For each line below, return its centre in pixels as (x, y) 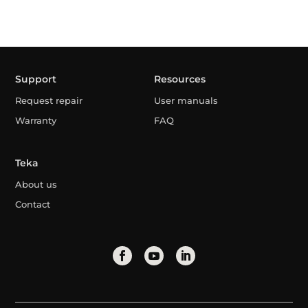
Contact (33, 205)
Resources (179, 79)
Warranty (36, 120)
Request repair (49, 100)
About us (36, 185)
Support (36, 79)
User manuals (186, 100)
